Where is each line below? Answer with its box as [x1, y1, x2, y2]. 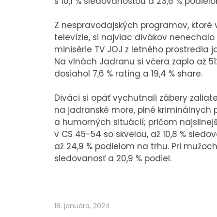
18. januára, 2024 [54, 201, 110, 211]
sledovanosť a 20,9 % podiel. [54, 152, 171, 164]
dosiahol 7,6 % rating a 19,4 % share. [54, 67, 202, 79]
